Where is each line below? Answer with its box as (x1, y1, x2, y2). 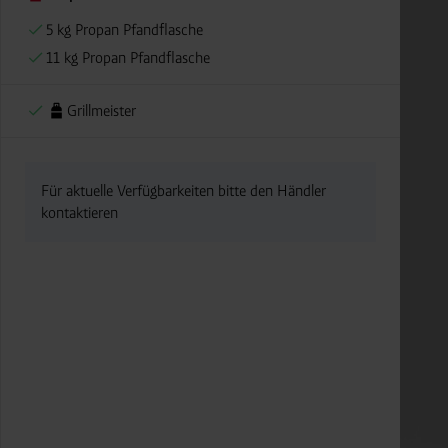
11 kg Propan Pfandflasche (45, 48, 210, 66)
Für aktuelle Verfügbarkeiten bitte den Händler (41, 181, 326, 199)
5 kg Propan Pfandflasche (45, 20, 203, 38)
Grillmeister (66, 101, 136, 119)
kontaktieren (41, 203, 118, 221)
